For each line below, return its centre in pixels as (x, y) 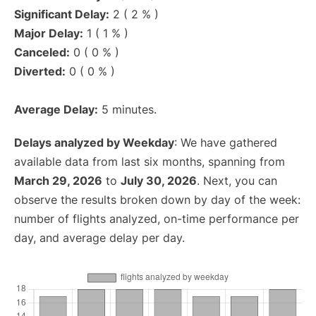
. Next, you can (237, 181)
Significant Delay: (62, 14)
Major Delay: (49, 34)
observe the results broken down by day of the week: (157, 200)
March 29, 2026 (58, 181)
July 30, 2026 (159, 181)
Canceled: (42, 53)
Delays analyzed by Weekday (94, 143)
